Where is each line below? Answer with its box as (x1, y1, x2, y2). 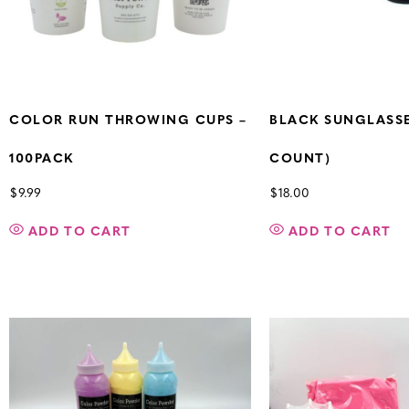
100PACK (9, 152, 74, 167)
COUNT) (269, 152, 330, 167)
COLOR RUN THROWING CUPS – (9, 114, 247, 129)
